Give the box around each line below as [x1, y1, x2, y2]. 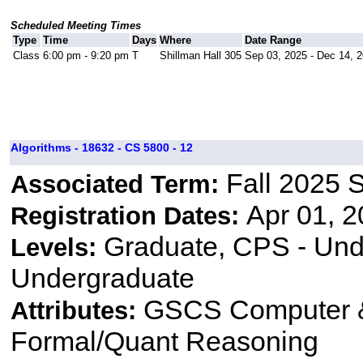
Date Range [244, 34, 301, 47]
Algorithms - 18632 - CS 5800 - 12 [10, 141, 193, 155]
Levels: [10, 233, 104, 263]
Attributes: [10, 297, 143, 326]
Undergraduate [10, 263, 194, 294]
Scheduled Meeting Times [10, 19, 141, 32]
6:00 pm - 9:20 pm [42, 49, 129, 62]
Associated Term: [10, 170, 226, 199]
